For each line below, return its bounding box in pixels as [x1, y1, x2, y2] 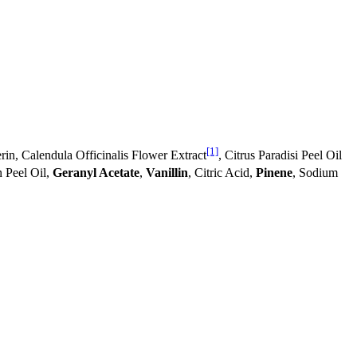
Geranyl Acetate [53, 166, 139, 180]
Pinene [256, 166, 292, 180]
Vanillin [146, 166, 188, 180]
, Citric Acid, [188, 166, 256, 180]
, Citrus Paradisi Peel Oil [218, 147, 342, 162]
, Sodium [292, 166, 338, 180]
